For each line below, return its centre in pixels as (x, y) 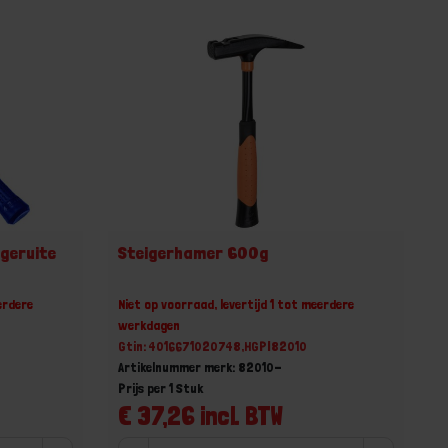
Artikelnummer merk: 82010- (200, 366)
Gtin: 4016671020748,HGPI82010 (213, 345)
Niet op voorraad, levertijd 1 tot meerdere (236, 303)
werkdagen (149, 324)
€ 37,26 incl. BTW (201, 415)
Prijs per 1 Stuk (161, 387)
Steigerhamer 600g (193, 252)
